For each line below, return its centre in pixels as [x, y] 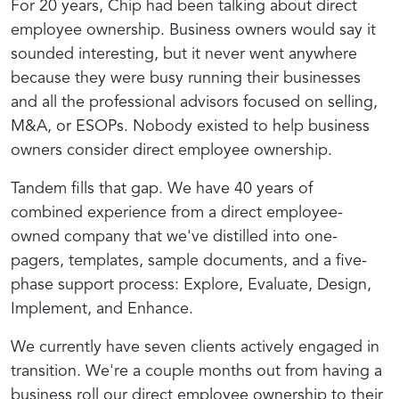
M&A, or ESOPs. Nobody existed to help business [190, 126]
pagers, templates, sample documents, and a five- [189, 261]
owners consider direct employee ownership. [171, 150]
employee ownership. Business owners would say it [193, 30]
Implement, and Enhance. [102, 309]
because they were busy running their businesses [186, 78]
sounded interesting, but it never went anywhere [184, 54]
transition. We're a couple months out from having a [196, 371]
